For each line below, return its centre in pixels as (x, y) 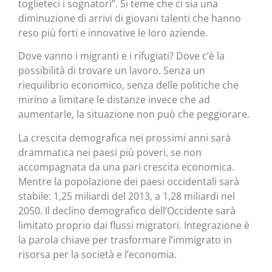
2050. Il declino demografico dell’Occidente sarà (127, 210)
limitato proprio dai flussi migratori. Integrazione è (134, 225)
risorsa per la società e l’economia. (97, 254)
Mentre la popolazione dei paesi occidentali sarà (129, 181)
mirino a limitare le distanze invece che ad (114, 100)
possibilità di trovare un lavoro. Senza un (112, 71)
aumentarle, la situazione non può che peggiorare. (134, 114)
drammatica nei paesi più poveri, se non (110, 152)
